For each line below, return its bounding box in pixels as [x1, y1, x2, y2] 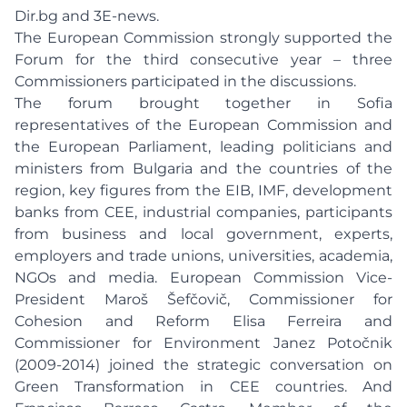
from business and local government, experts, [15, 225, 392, 243]
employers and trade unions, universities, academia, [15, 247, 392, 264]
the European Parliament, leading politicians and [15, 138, 392, 155]
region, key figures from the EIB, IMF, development [15, 182, 392, 199]
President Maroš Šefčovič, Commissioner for [15, 291, 392, 308]
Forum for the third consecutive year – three [15, 51, 392, 68]
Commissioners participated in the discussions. [15, 73, 356, 90]
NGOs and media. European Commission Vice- [15, 269, 392, 286]
